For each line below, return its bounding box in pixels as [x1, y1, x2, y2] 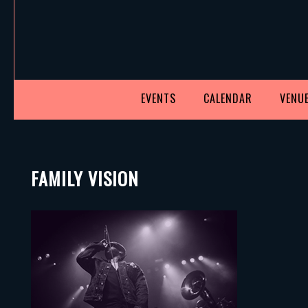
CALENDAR [203, 89, 252, 107]
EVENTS [141, 89, 176, 107]
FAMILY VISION [31, 164, 138, 192]
